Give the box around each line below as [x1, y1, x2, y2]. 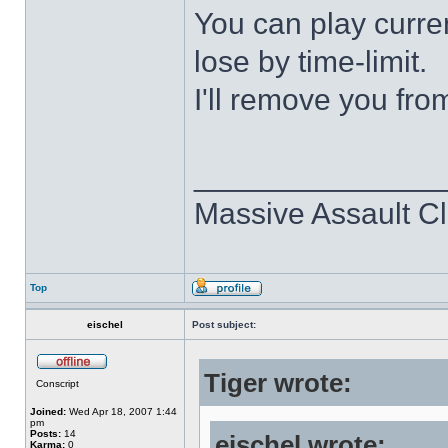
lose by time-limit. [194, 45, 427, 78]
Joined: [30, 406, 66, 417]
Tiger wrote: [204, 369, 352, 397]
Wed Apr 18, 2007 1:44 [66, 406, 177, 417]
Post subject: [192, 319, 256, 330]
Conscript [36, 378, 79, 389]
